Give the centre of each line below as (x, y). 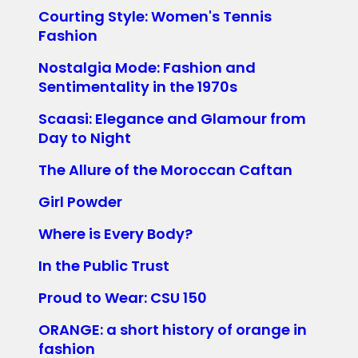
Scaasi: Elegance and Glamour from (172, 118)
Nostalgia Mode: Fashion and (147, 67)
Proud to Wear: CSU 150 (123, 297)
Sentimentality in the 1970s (138, 86)
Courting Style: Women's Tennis (155, 16)
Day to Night (85, 137)
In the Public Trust (104, 265)
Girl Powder (80, 201)
